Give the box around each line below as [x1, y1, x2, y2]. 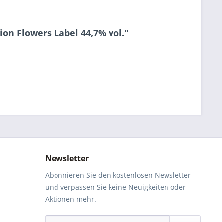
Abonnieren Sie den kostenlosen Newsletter [45, 170, 191, 180]
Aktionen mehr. [45, 194, 96, 204]
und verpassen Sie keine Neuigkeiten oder [45, 182, 186, 192]
